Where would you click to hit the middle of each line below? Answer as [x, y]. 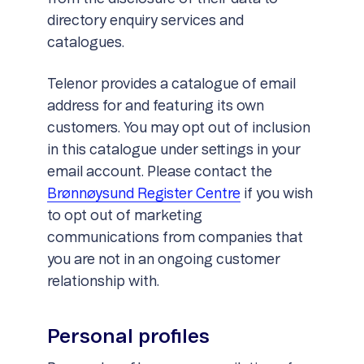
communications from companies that [175, 238]
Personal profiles [128, 337]
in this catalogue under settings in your [173, 150]
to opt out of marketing [124, 216]
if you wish [276, 194]
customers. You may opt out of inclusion [178, 128]
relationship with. [103, 282]
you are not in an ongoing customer [163, 260]
